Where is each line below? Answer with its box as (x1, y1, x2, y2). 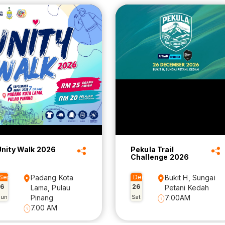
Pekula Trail (131, 145, 174, 154)
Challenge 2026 (131, 153, 189, 162)
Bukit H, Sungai (164, 173, 215, 182)
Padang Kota (30, 173, 74, 182)
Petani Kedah (164, 183, 209, 192)
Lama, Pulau (30, 183, 71, 192)
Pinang (30, 193, 54, 202)
